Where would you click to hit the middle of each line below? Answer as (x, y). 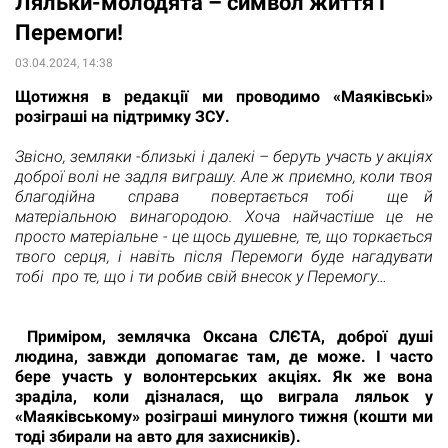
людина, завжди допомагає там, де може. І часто (224, 357)
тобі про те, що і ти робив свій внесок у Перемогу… (201, 277)
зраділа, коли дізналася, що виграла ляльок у (224, 397)
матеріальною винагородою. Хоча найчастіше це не (224, 217)
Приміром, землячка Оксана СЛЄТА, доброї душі (229, 337)
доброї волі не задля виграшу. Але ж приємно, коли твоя (224, 177)
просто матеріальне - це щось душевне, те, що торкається (224, 237)
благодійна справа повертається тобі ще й (224, 197)
